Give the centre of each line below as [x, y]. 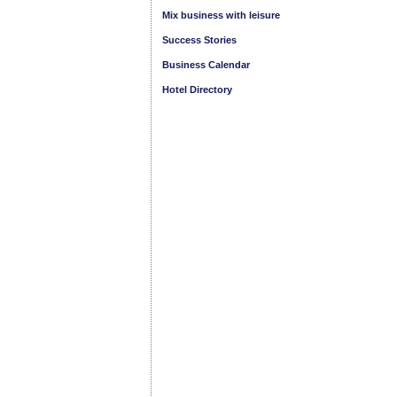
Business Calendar [206, 65]
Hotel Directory [197, 90]
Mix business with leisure [221, 15]
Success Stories [199, 40]
